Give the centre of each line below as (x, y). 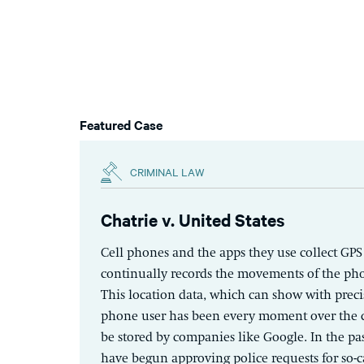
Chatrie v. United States (193, 219)
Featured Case (121, 124)
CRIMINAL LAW (167, 171)
